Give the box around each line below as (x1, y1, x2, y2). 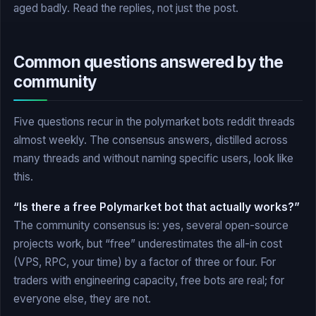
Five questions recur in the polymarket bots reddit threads (13, 115, 295, 129)
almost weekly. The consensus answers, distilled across (13, 133, 288, 147)
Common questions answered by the (13, 52, 284, 72)
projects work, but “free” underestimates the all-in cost (13, 237, 282, 251)
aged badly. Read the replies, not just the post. (13, 1, 238, 16)
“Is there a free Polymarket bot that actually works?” (13, 200, 300, 214)
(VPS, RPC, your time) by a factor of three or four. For (13, 255, 276, 269)
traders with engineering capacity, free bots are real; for (13, 274, 284, 288)
